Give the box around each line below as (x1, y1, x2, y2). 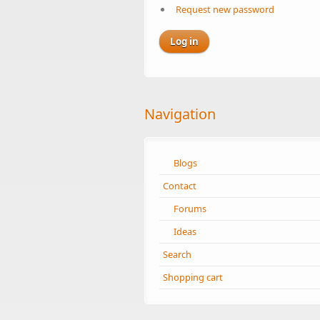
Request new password (175, 3, 274, 16)
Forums (174, 201, 206, 215)
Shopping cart (163, 270, 223, 284)
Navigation (144, 104, 216, 124)
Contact (163, 179, 196, 192)
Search (163, 247, 191, 261)
